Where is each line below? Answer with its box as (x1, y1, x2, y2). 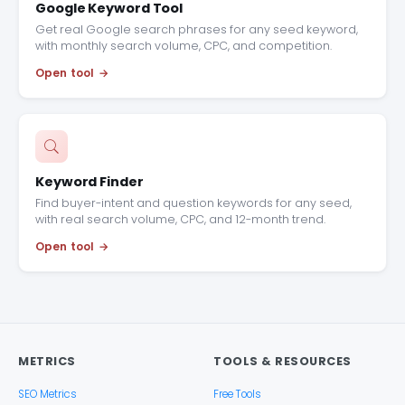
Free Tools (213, 386, 261, 401)
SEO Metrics (18, 386, 77, 401)
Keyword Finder (35, 172, 144, 191)
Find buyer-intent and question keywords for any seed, (35, 194, 352, 211)
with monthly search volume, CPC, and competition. (35, 37, 332, 53)
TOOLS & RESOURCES (213, 353, 352, 369)
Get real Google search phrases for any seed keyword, (35, 21, 358, 37)
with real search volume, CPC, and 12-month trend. (35, 211, 325, 227)
